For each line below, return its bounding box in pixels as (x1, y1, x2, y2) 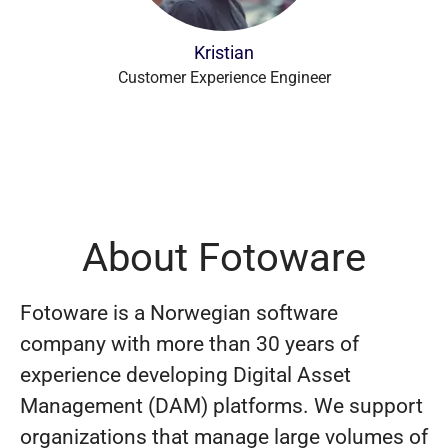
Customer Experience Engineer (117, 68, 331, 87)
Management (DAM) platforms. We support (20, 394, 423, 418)
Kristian (194, 42, 254, 63)
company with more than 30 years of (20, 332, 359, 356)
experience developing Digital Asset (20, 363, 351, 387)
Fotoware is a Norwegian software (20, 301, 338, 325)
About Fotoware (82, 234, 366, 281)
